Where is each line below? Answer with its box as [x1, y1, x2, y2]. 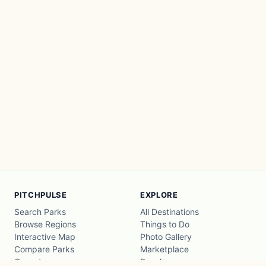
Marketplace [140, 244, 189, 254]
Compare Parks [14, 244, 74, 254]
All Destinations [140, 207, 199, 217]
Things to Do [140, 219, 189, 229]
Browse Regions [14, 219, 76, 229]
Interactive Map [14, 232, 75, 242]
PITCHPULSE [14, 190, 67, 199]
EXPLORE [140, 190, 178, 199]
